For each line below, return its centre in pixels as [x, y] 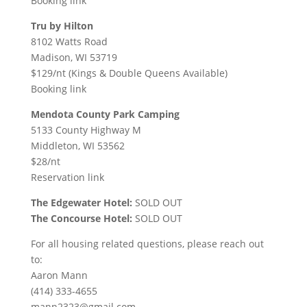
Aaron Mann [59, 275]
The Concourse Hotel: [81, 218]
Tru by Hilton [62, 25]
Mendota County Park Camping [105, 114]
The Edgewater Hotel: [81, 202]
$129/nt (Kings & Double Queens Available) [129, 73]
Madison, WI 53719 [74, 57]
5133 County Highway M [86, 130]
